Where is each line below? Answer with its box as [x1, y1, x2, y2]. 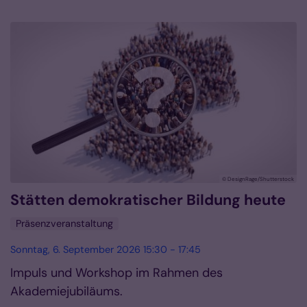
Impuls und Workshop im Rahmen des [10, 265, 223, 282]
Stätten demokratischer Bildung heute [10, 191, 286, 210]
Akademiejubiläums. [10, 283, 123, 300]
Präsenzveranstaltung [16, 217, 113, 230]
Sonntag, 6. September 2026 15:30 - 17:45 [10, 243, 201, 256]
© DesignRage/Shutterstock [222, 175, 294, 183]
